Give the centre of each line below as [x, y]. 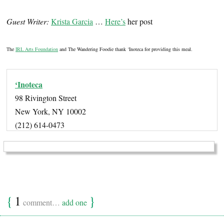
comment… [41, 202]
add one [74, 202]
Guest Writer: [28, 21]
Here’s [115, 21]
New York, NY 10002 [50, 111]
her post [139, 21]
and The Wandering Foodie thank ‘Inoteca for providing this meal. [125, 49]
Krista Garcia [72, 21]
